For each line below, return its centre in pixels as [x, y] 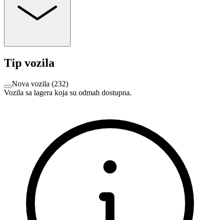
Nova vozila [31, 83]
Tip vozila [29, 63]
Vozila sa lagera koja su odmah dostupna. [68, 92]
